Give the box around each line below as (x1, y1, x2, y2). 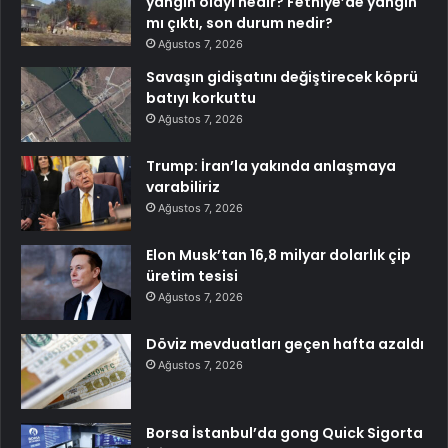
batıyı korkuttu (146, 88, 256, 109)
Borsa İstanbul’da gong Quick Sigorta (146, 423, 423, 444)
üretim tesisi (146, 266, 238, 287)
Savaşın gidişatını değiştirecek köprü (146, 67, 418, 88)
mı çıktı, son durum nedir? (146, 13, 333, 34)
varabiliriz (146, 177, 220, 198)
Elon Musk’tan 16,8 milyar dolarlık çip (146, 245, 411, 266)
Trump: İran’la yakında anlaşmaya (146, 156, 396, 177)
